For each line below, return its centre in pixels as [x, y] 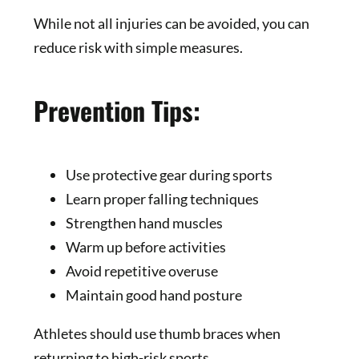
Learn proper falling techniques [162, 199]
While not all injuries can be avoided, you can [171, 23]
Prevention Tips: [117, 111]
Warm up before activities [145, 247]
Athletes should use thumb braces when [157, 334]
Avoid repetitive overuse [141, 271]
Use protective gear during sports [169, 175]
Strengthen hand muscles [144, 223]
